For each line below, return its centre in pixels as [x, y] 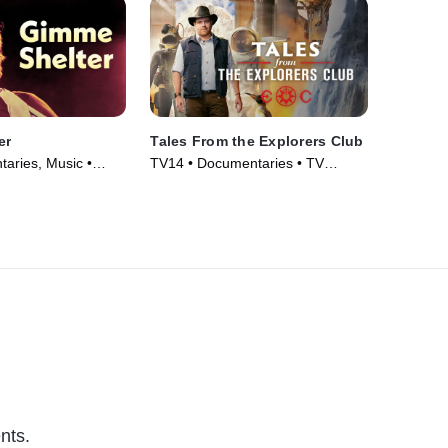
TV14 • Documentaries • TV [237, 163]
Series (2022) [193, 183]
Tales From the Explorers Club [257, 141]
